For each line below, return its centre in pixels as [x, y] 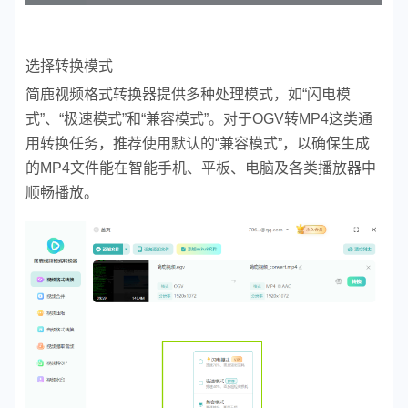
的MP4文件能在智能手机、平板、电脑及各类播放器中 [201, 168]
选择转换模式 [69, 66]
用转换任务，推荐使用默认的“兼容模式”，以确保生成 [198, 143]
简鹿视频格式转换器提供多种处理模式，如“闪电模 [188, 94]
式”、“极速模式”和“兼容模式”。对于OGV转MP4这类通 [199, 118]
